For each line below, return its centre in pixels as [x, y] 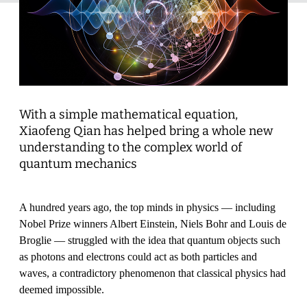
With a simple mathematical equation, [128, 114]
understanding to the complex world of [131, 147]
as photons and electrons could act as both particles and [138, 256]
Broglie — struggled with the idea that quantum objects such [150, 240]
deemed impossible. [62, 289]
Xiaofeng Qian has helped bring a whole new [146, 131]
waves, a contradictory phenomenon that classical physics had [152, 273]
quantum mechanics [78, 163]
